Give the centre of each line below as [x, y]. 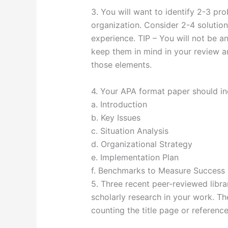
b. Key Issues [116, 117]
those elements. [121, 65]
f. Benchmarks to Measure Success [158, 170]
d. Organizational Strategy [141, 144]
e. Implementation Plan [135, 157]
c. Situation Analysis [130, 131]
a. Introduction [119, 104]
